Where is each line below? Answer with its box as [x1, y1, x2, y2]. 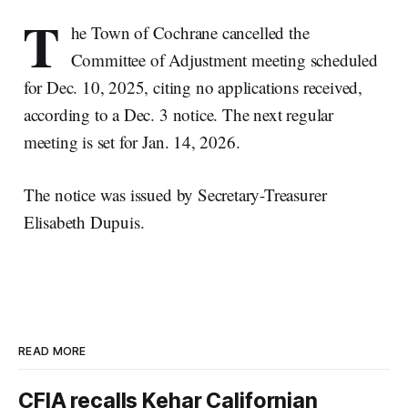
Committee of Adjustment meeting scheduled [70, 47, 378, 71]
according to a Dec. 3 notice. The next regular [23, 102, 333, 126]
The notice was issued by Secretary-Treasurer [23, 182, 327, 206]
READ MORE [18, 344, 87, 358]
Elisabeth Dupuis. [23, 209, 145, 233]
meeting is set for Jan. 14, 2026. [23, 129, 240, 153]
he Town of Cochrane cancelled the [70, 20, 310, 44]
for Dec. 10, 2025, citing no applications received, [23, 75, 363, 98]
